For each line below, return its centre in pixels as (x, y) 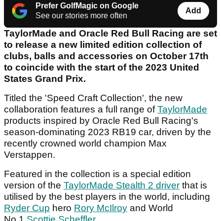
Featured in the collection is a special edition (97, 174)
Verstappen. (31, 155)
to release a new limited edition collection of (103, 45)
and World (150, 208)
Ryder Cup (27, 208)
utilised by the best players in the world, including (107, 197)
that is (193, 185)
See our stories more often (81, 16)
